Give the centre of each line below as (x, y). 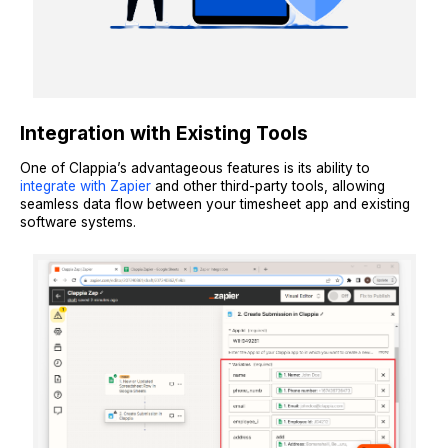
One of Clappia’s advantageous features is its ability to (195, 167)
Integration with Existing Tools (164, 132)
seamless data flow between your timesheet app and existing (215, 203)
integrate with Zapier (85, 185)
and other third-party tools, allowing (268, 185)
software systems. (78, 221)
